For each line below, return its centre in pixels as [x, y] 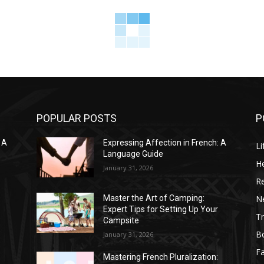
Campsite [121, 220]
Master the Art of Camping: [154, 198]
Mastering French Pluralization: [161, 257]
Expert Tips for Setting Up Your [161, 209]
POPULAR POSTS [77, 118]
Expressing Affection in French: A [165, 142]
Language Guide [133, 154]
